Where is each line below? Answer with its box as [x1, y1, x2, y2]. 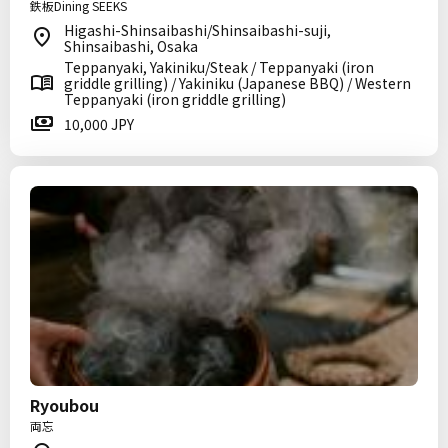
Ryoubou [30, 393, 99, 417]
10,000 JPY [64, 114, 134, 134]
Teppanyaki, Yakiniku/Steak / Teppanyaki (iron [64, 57, 374, 77]
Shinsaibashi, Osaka [64, 36, 198, 56]
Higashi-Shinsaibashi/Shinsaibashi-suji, [64, 20, 331, 40]
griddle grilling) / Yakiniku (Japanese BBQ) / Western [64, 73, 411, 93]
